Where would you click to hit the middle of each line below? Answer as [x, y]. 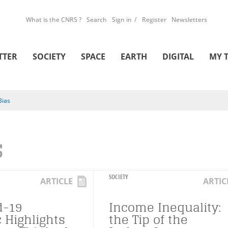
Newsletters [189, 20]
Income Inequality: [165, 207]
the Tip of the [148, 220]
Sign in [122, 20]
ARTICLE [56, 181]
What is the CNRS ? [54, 20]
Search [97, 20]
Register [154, 20]
